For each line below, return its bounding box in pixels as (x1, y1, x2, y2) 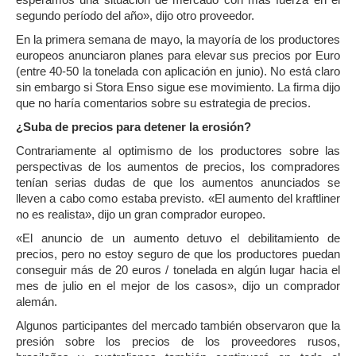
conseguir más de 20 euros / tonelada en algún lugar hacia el (16, 263, 340, 277)
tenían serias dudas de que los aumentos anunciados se (16, 176, 340, 189)
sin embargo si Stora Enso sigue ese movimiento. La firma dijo (16, 80, 340, 94)
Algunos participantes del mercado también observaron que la (16, 319, 340, 332)
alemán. (16, 295, 57, 308)
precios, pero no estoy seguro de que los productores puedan (16, 247, 340, 261)
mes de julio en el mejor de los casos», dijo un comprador (16, 279, 340, 292)
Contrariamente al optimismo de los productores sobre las (16, 144, 340, 157)
